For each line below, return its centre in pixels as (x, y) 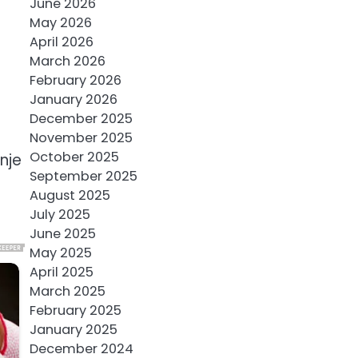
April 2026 (61, 42)
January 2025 (73, 330)
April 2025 (61, 272)
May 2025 (60, 253)
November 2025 (81, 138)
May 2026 (60, 23)
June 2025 (62, 234)
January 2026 (73, 99)
